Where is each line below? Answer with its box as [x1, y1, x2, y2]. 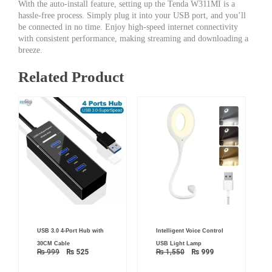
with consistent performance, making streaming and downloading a [18, 33, 248, 43]
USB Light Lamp [155, 240, 202, 247]
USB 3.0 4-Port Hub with [37, 228, 104, 234]
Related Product [18, 68, 124, 85]
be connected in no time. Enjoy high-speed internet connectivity [18, 22, 238, 32]
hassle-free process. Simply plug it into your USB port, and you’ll [18, 10, 246, 20]
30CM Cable [37, 240, 70, 247]
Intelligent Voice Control [155, 228, 223, 234]
